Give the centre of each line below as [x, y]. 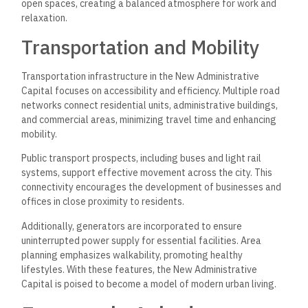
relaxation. [45, 18]
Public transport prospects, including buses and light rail [142, 158]
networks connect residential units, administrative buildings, [150, 105]
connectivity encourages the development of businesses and [152, 187]
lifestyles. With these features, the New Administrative [140, 269]
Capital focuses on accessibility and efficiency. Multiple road [151, 90]
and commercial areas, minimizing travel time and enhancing [149, 119]
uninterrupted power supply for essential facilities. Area [142, 240]
